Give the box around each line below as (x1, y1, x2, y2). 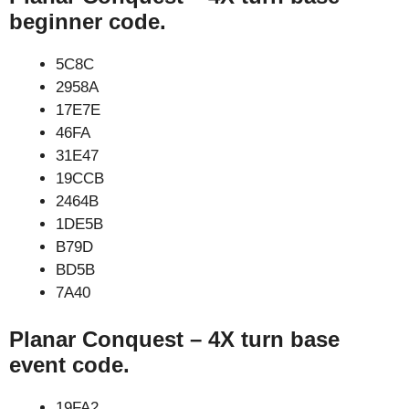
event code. (9, 352, 130, 377)
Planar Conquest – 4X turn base (9, 327, 340, 351)
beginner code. (9, 8, 166, 34)
